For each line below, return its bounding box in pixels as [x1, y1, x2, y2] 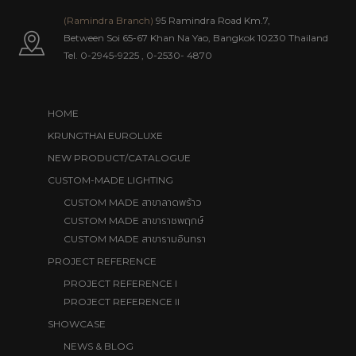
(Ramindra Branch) [64, 14, 153, 26]
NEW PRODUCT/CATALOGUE [48, 151, 191, 164]
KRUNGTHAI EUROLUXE [48, 129, 163, 141]
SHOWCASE [48, 317, 106, 330]
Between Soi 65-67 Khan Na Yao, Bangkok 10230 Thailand [64, 31, 328, 44]
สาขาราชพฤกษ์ [141, 213, 203, 228]
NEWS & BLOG [64, 339, 133, 352]
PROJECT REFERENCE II [64, 295, 180, 308]
